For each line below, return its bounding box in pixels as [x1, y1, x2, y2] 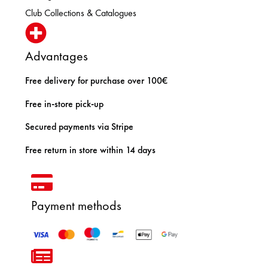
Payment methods [31, 196, 122, 214]
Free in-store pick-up [25, 97, 106, 110]
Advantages [25, 47, 89, 65]
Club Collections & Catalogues [25, 7, 137, 20]
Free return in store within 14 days [25, 143, 156, 156]
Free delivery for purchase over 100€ [25, 74, 168, 87]
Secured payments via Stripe [25, 120, 134, 133]
